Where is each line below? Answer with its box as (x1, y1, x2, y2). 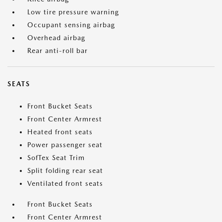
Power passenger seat (27, 141, 103, 149)
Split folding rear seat (27, 166, 103, 175)
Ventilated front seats (27, 179, 103, 188)
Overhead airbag (27, 34, 85, 42)
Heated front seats (27, 128, 93, 136)
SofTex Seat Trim (27, 154, 85, 162)
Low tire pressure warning (27, 8, 119, 16)
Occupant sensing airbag (27, 21, 115, 29)
